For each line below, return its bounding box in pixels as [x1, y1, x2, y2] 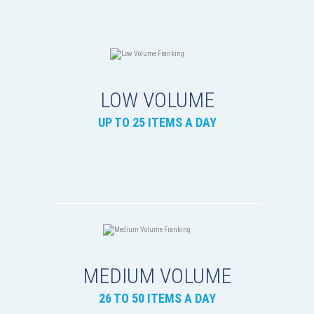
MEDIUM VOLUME [83, 264, 231, 289]
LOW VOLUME [100, 88, 214, 113]
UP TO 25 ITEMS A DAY [97, 115, 217, 130]
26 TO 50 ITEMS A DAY [98, 291, 216, 306]
